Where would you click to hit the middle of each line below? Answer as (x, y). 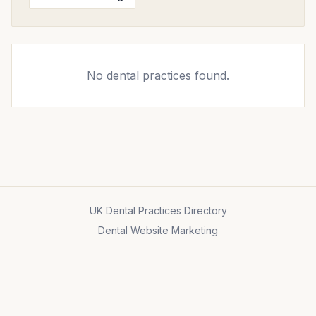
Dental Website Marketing (158, 230)
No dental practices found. (158, 75)
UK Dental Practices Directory (158, 211)
